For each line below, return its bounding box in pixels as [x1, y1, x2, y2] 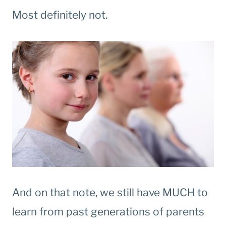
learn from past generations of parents [12, 205, 204, 218]
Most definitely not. [12, 9, 107, 22]
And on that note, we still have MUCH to [12, 186, 208, 199]
